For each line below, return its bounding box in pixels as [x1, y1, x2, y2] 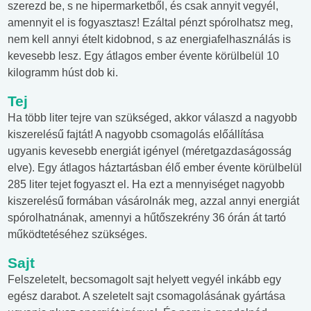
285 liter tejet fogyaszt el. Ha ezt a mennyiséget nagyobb [8, 178, 285, 191]
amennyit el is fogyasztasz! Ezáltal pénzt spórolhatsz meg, [8, 17, 293, 29]
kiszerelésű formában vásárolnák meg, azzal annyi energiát [8, 195, 299, 208]
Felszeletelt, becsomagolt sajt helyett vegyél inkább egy [8, 274, 281, 286]
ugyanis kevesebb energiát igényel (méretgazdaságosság [8, 145, 292, 158]
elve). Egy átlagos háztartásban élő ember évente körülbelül [8, 162, 302, 174]
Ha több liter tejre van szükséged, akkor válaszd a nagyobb [8, 112, 297, 124]
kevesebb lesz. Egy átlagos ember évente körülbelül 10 [8, 50, 279, 62]
